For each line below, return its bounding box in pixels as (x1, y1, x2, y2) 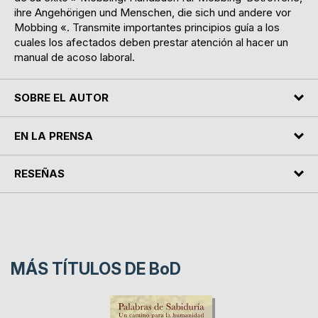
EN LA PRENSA (14, 128, 93, 143)
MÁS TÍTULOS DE (11, 259, 149, 280)
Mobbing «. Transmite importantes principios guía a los (14, 20, 280, 34)
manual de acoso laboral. (14, 50, 135, 64)
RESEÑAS (14, 167, 65, 181)
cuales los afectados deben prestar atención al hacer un (14, 35, 288, 49)
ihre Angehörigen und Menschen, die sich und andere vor (14, 5, 291, 19)
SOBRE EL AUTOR (14, 91, 109, 105)
